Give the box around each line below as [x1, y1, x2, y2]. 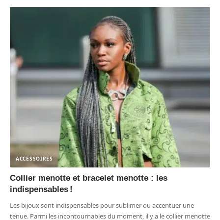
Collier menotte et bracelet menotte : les [10, 173, 167, 183]
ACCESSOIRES [16, 155, 53, 162]
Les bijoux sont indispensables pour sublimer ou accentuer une [10, 200, 194, 210]
